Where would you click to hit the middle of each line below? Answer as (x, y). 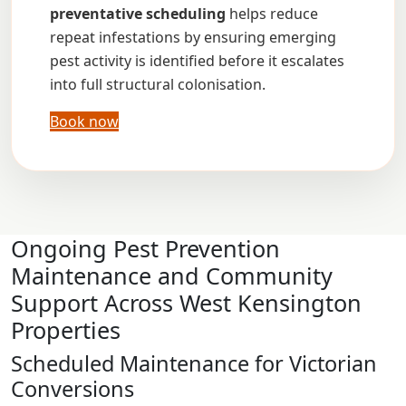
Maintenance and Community (172, 275)
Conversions (72, 389)
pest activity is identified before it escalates (197, 61)
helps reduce (272, 14)
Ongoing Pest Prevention (145, 248)
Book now (84, 121)
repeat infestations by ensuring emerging (193, 37)
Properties (66, 330)
